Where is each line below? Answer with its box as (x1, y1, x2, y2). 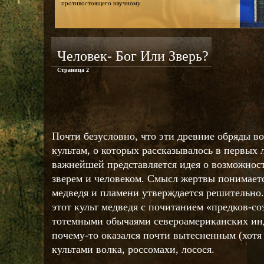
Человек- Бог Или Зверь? (57, 48, 209, 64)
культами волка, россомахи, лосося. (52, 243, 214, 255)
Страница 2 (57, 67, 89, 73)
